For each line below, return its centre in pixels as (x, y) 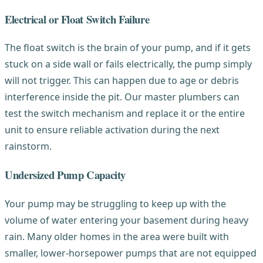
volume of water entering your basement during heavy (127, 220)
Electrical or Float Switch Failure (77, 19)
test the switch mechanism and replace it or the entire (125, 114)
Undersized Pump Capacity (65, 175)
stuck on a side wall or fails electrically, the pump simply (128, 64)
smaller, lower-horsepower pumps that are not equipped (131, 253)
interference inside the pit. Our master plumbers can (122, 97)
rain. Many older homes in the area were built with (117, 236)
